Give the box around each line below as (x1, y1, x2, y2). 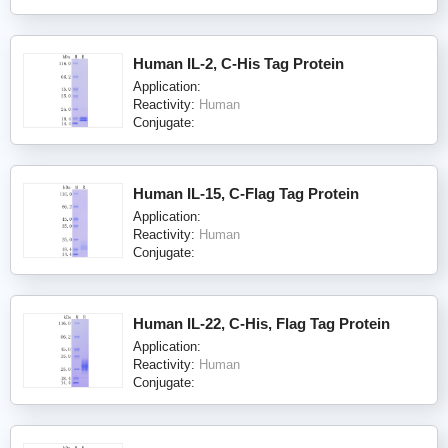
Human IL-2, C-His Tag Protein (133, 54, 344, 72)
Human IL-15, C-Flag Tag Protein (133, 184, 359, 202)
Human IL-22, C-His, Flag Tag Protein (133, 314, 390, 332)
